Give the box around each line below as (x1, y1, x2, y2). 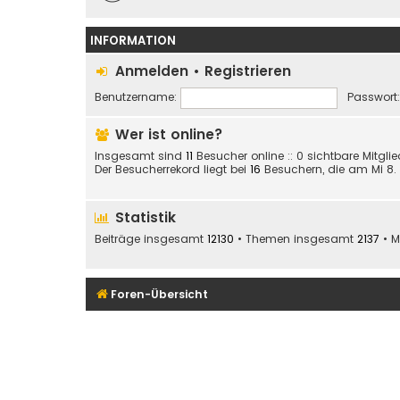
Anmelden (115, 62, 188, 80)
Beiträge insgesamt (95, 231, 207, 247)
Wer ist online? (111, 125, 223, 144)
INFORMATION (90, 32, 176, 49)
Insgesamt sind (95, 148, 186, 163)
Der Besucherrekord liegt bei (95, 162, 250, 177)
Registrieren (204, 62, 291, 80)
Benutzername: (95, 89, 177, 105)
